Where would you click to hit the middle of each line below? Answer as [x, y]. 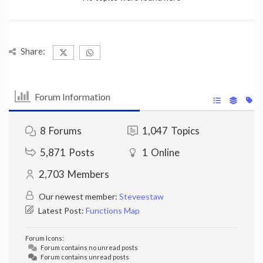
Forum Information [73, 96]
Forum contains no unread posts [89, 247]
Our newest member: [78, 196]
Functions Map [113, 210]
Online [165, 152]
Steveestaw [141, 196]
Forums [65, 131]
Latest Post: [61, 210]
